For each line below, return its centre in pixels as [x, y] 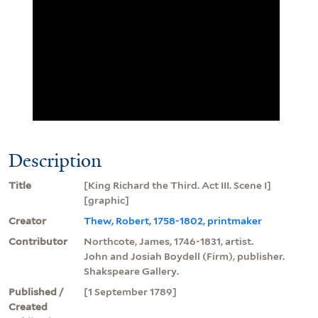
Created [28, 306]
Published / [36, 291]
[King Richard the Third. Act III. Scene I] [177, 185]
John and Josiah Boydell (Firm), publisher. [184, 256]
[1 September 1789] [130, 291]
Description [55, 160]
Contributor [38, 241]
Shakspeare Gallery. [131, 271]
